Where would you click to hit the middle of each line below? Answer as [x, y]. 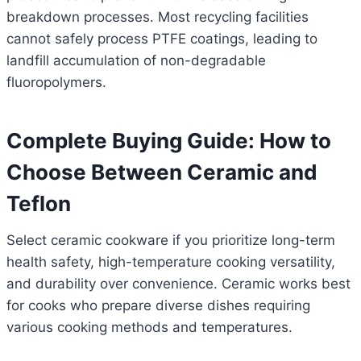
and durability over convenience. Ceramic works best [178, 284]
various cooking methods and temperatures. [149, 328]
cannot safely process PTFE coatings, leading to [162, 39]
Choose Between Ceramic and [162, 172]
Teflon [39, 204]
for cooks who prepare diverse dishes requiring [158, 306]
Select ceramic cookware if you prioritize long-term [171, 241]
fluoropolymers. [56, 83]
